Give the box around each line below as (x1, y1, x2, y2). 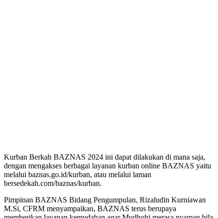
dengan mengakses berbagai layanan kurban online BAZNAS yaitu (4, 162, 211, 170)
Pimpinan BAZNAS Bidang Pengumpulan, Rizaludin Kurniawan (4, 196, 206, 204)
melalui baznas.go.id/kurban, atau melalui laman (4, 170, 151, 179)
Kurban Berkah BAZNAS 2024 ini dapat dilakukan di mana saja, (4, 153, 205, 162)
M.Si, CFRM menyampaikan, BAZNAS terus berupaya (4, 204, 176, 213)
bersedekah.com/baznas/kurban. (4, 179, 102, 188)
